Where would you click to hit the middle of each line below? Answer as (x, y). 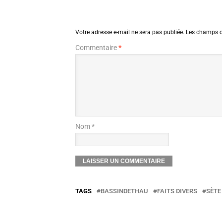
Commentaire (97, 48)
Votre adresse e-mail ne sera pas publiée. (130, 32)
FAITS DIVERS (177, 191)
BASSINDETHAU (124, 191)
